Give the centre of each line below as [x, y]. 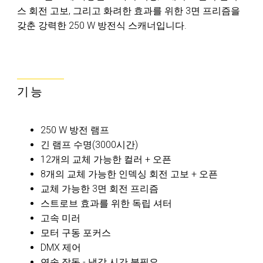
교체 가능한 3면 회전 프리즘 [100, 189]
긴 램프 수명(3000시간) [89, 145]
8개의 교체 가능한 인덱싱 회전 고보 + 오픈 [129, 174]
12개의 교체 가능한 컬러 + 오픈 [106, 159]
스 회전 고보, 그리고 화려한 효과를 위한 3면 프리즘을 [129, 11]
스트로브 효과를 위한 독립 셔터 [106, 203]
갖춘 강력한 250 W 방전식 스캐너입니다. [102, 26]
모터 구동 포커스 [76, 233]
